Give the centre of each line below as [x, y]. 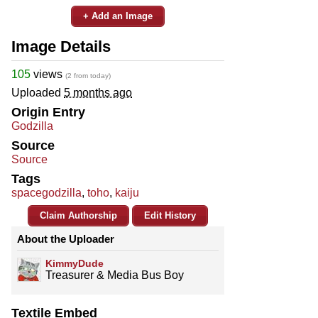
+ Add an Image [118, 16]
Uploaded [38, 92]
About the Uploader [66, 238]
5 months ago [98, 92]
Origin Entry [48, 112]
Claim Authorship [78, 215]
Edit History [170, 215]
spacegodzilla [46, 192]
